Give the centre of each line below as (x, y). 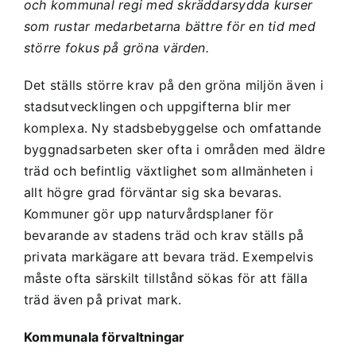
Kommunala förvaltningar (104, 337)
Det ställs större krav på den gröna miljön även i (173, 85)
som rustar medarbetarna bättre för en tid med (169, 26)
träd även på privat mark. (102, 299)
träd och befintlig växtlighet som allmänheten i (168, 170)
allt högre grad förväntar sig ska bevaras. (153, 192)
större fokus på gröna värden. (116, 47)
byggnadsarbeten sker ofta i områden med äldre (174, 149)
